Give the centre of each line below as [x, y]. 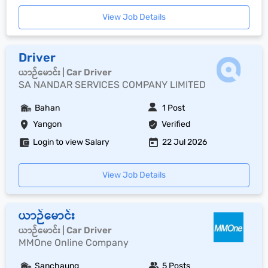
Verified [176, 124]
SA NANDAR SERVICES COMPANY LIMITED [112, 85]
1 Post [174, 108]
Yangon [47, 124]
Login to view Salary [71, 142]
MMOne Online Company [74, 243]
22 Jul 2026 [185, 142]
